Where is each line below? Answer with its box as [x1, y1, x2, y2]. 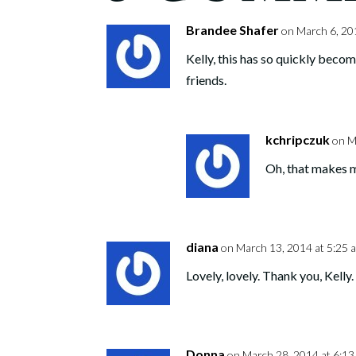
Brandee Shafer [186, 22, 280, 38]
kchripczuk [265, 132, 331, 148]
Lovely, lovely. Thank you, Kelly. [186, 268, 354, 284]
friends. [186, 72, 227, 88]
